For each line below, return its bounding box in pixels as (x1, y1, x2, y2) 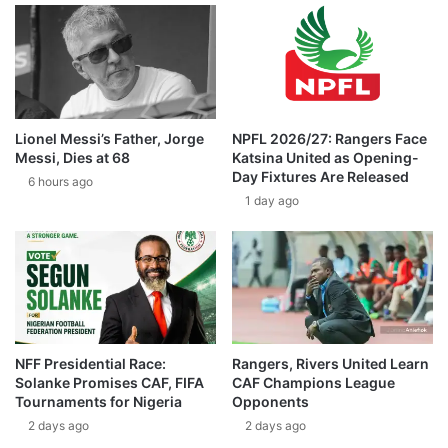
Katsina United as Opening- (232, 148, 419, 166)
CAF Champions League (232, 374, 395, 392)
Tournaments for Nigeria (15, 393, 182, 411)
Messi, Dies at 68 (15, 148, 130, 166)
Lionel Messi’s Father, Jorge (15, 129, 204, 147)
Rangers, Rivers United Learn (232, 355, 429, 373)
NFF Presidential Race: (15, 355, 166, 373)
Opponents (232, 393, 309, 411)
